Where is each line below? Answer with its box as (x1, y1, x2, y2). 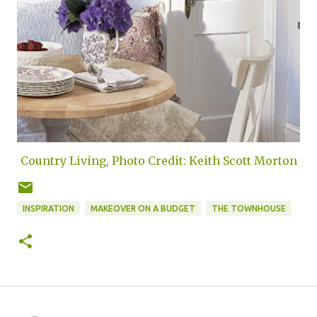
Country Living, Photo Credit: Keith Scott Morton (20, 154, 297, 168)
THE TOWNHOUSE (212, 204, 286, 213)
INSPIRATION (23, 204, 74, 213)
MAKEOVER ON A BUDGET (91, 204, 195, 213)
